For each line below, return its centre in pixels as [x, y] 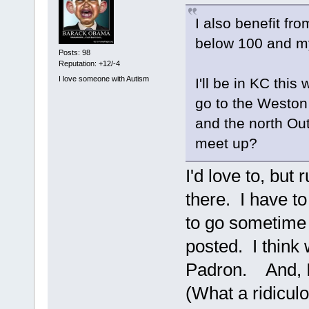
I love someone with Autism [103, 78]
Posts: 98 [74, 53]
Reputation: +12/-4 [89, 64]
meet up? [226, 143]
